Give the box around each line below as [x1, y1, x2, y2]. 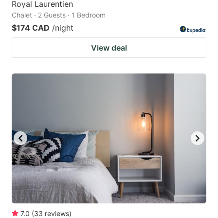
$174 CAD [12, 22, 50, 33]
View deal [91, 42, 127, 53]
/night [52, 22, 73, 33]
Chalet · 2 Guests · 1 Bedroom [12, 10, 106, 19]
